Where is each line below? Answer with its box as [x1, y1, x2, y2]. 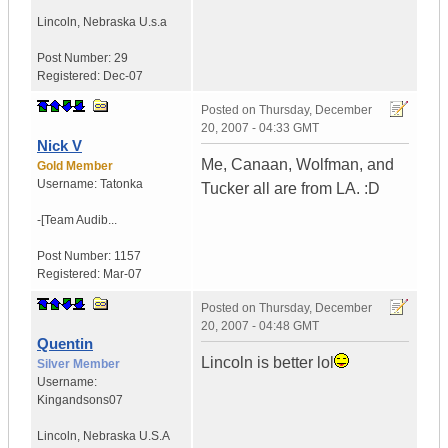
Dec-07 [103, 69, 143, 84]
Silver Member [37, 357, 120, 372]
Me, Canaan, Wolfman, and [201, 156, 394, 174]
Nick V [37, 137, 82, 155]
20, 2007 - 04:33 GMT [201, 121, 319, 136]
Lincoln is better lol [201, 354, 334, 372]
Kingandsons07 [37, 393, 123, 408]
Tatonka [100, 177, 143, 192]
